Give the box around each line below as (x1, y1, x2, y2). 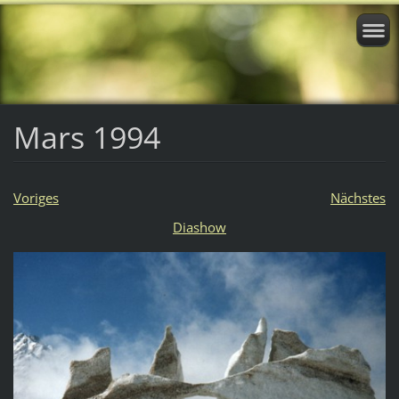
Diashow (173, 217, 226, 236)
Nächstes (330, 188, 386, 207)
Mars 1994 (12, 116, 160, 158)
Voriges (12, 188, 59, 207)
